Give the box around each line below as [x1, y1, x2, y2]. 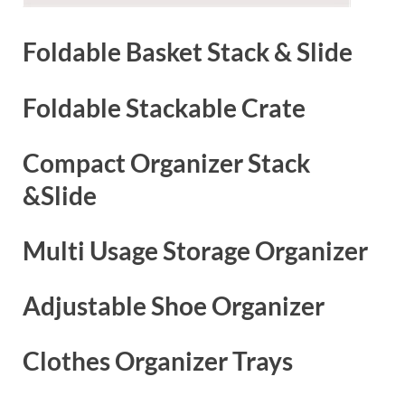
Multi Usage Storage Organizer [23, 234, 368, 266]
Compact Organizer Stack [23, 146, 310, 178]
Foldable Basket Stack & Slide [23, 36, 353, 68]
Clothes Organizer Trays [23, 345, 293, 377]
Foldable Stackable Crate [23, 91, 306, 123]
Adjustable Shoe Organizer [23, 290, 325, 322]
